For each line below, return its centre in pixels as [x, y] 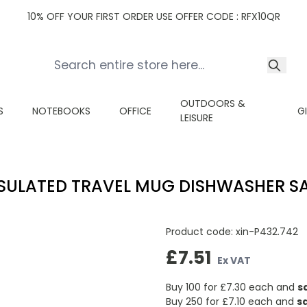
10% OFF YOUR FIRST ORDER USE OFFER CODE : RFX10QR [153, 16]
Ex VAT [234, 260]
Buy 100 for [193, 287]
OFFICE [135, 111]
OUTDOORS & [213, 103]
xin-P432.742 [267, 232]
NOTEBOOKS [61, 111]
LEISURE [197, 118]
